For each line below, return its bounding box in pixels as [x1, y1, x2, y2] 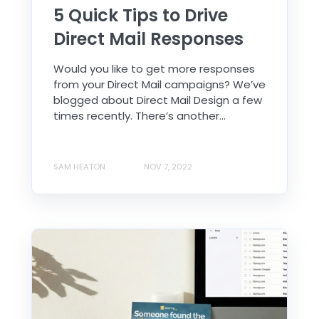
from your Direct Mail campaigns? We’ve [53, 76, 266, 92]
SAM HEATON [53, 160, 105, 172]
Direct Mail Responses [53, 26, 244, 51]
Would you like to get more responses [53, 61, 255, 76]
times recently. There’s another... [53, 108, 226, 123]
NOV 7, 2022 [144, 160, 192, 172]
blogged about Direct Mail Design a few [53, 92, 262, 108]
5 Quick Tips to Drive [53, 3, 228, 27]
